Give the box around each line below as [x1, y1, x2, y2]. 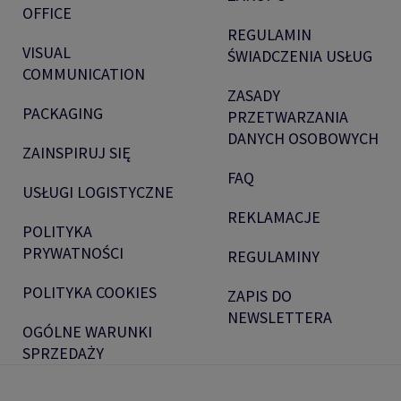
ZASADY [227, 85, 280, 107]
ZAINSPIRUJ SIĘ [22, 142, 131, 164]
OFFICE [22, 3, 72, 24]
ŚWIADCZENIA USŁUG [227, 46, 372, 67]
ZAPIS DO [227, 286, 292, 307]
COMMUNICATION [22, 64, 145, 85]
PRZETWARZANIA [227, 107, 348, 128]
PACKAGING [22, 103, 103, 124]
